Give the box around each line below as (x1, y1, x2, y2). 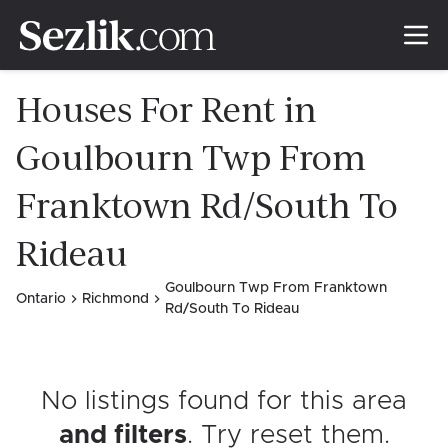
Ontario (16, 291, 66, 306)
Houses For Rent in (16, 90, 317, 130)
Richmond (82, 291, 149, 306)
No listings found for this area (41, 388, 407, 414)
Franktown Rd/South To (16, 186, 398, 226)
